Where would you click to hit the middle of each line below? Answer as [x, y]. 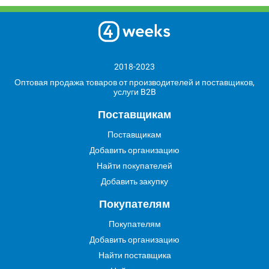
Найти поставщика [134, 255]
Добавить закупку [134, 181]
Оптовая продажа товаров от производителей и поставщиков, [134, 82]
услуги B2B [134, 92]
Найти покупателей [134, 166]
